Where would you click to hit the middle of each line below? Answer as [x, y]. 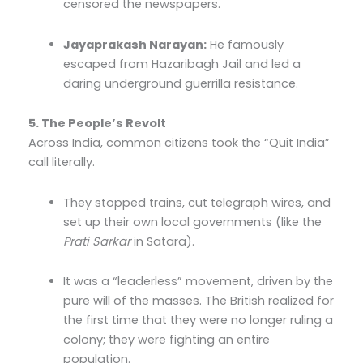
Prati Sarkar [97, 241]
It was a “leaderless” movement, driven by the [199, 282]
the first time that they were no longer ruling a [199, 320]
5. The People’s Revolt [97, 124]
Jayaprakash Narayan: [135, 44]
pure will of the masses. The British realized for [199, 301]
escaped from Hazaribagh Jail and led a [182, 64]
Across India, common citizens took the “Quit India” [179, 143]
